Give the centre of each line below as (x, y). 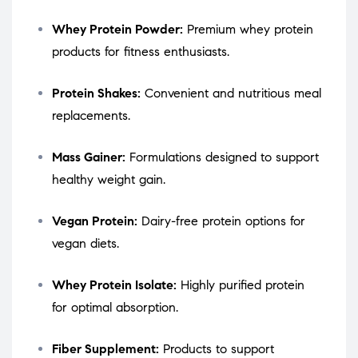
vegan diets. (86, 244)
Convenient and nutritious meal (231, 93)
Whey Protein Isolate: (114, 285)
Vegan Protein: (95, 221)
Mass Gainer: (89, 157)
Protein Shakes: (96, 93)
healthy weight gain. (109, 180)
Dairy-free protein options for (221, 221)
